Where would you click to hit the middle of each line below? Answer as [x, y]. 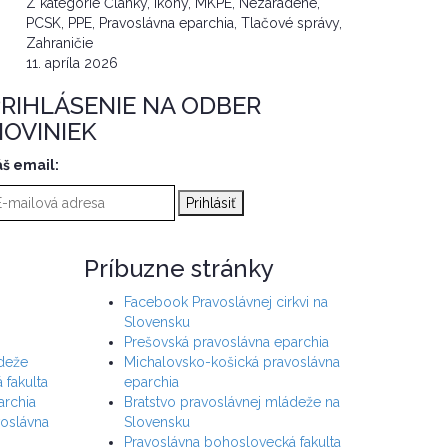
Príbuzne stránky [178, 269]
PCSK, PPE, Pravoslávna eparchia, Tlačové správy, [184, 23]
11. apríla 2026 [72, 63]
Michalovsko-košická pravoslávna [231, 362]
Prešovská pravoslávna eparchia [226, 342]
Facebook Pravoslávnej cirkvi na [225, 302]
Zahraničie [59, 43]
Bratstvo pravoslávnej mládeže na [231, 402]
